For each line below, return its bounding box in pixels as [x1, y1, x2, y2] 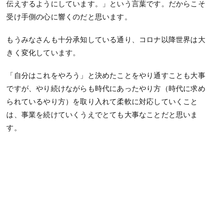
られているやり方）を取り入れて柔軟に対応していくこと [6, 97, 198, 106]
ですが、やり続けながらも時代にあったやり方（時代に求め [6, 84, 205, 93]
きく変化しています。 [6, 48, 80, 57]
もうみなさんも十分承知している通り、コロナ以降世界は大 [6, 35, 205, 44]
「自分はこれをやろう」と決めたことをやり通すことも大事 [6, 71, 205, 80]
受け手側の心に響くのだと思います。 [6, 12, 132, 21]
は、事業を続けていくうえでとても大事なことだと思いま [6, 110, 198, 119]
